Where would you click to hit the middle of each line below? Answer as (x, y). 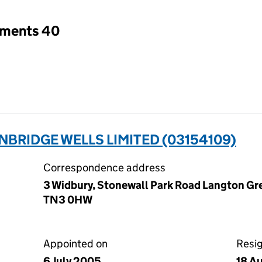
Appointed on (75, 244)
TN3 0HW (68, 200)
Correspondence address (104, 168)
